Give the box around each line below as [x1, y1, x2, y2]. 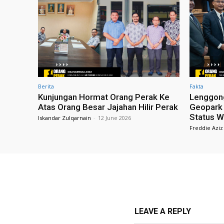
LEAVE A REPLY [134, 206, 191, 216]
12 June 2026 [98, 114, 131, 122]
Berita [38, 82, 54, 90]
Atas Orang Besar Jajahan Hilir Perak [38, 102, 178, 112]
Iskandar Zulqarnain [38, 114, 91, 122]
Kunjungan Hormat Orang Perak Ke [38, 92, 169, 102]
